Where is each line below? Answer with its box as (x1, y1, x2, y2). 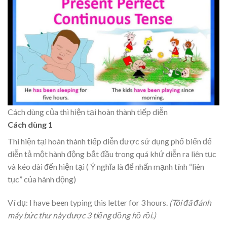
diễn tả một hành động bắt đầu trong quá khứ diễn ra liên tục (8, 149, 216, 159)
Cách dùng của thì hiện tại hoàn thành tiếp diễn (8, 107, 168, 117)
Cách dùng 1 (8, 120, 53, 130)
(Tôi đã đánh (169, 197, 211, 207)
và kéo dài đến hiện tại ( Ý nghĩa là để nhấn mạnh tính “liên (8, 162, 204, 172)
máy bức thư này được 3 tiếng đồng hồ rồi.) (8, 210, 156, 220)
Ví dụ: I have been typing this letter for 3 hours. (8, 197, 169, 207)
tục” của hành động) (8, 174, 76, 184)
